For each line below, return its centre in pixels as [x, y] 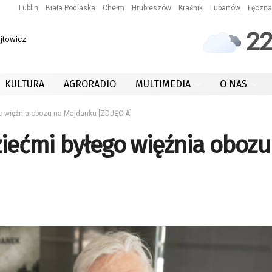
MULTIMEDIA [163, 84]
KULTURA [25, 84]
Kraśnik [191, 8]
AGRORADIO [90, 84]
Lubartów [225, 8]
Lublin [29, 8]
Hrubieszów [151, 8]
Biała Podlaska [70, 8]
